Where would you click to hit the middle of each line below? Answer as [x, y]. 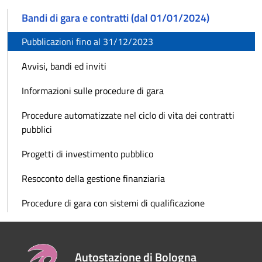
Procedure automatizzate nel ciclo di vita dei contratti [128, 115]
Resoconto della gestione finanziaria [93, 178]
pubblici [37, 129]
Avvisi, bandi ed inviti [64, 66]
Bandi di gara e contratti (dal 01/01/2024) [116, 18]
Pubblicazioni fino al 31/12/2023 [87, 42]
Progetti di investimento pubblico [87, 154]
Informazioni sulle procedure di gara [93, 91]
